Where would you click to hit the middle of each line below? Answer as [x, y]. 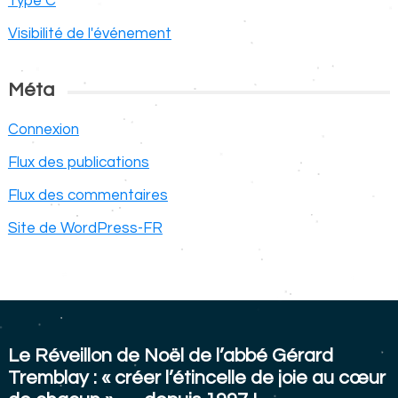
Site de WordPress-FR [85, 228]
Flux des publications [78, 162]
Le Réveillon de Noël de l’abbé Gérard [170, 355]
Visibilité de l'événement [89, 33]
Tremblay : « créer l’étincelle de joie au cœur [196, 377]
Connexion [43, 129]
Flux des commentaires [88, 195]
